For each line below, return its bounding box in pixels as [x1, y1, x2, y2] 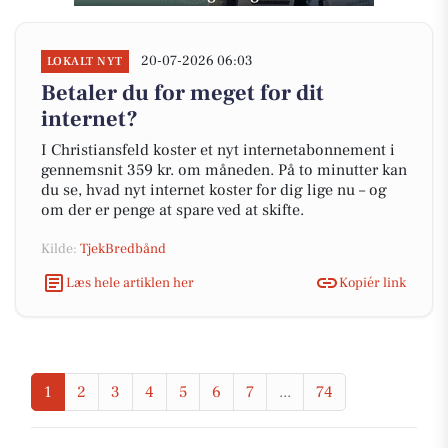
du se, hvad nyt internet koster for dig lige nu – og [41, 180, 387, 200]
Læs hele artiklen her [66, 273, 194, 292]
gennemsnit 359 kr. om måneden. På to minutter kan [41, 160, 407, 180]
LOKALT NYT [47, 54, 123, 69]
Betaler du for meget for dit [41, 79, 324, 107]
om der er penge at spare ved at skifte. [41, 200, 304, 220]
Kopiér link [339, 273, 406, 292]
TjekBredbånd [80, 240, 166, 258]
